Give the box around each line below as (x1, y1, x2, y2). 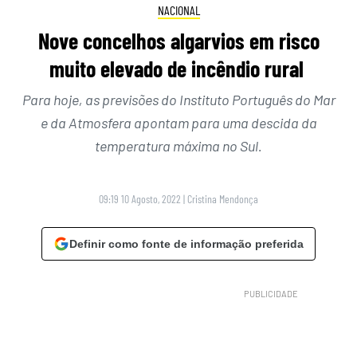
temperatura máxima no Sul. (95, 137, 262, 155)
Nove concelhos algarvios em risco (37, 27, 320, 55)
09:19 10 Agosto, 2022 (99, 192, 181, 206)
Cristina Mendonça (187, 192, 258, 206)
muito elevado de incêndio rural (49, 55, 308, 83)
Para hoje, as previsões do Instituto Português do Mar (22, 91, 335, 109)
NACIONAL (157, 2, 200, 18)
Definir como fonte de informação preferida (69, 237, 304, 251)
